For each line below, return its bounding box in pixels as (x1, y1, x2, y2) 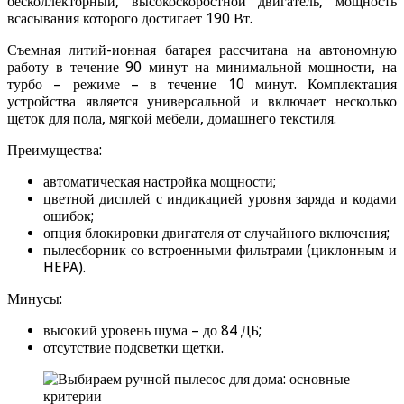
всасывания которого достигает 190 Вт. (7, 9, 252, 27)
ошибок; (43, 207, 94, 225)
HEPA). (43, 258, 86, 276)
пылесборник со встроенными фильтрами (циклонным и (43, 241, 397, 259)
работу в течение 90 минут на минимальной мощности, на (7, 58, 397, 76)
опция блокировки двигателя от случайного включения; (43, 224, 390, 242)
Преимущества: (7, 141, 102, 159)
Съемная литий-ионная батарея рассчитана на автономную (7, 41, 397, 59)
